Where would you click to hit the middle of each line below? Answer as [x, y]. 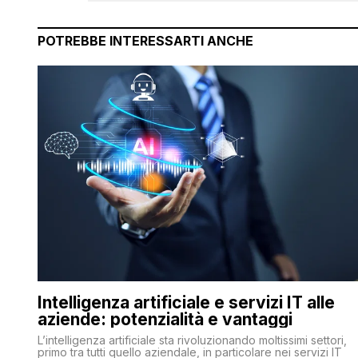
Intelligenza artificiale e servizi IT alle [186, 303]
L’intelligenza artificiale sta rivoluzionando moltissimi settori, [192, 340]
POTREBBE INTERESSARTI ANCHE [145, 41]
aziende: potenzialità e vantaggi [165, 320]
